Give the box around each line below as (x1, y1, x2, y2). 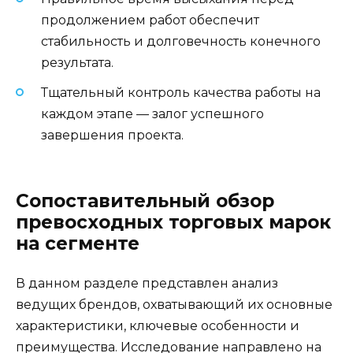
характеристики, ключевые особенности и (16, 318, 299, 334)
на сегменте (16, 232, 139, 255)
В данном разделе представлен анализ (16, 276, 278, 292)
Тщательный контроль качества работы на (41, 85, 321, 101)
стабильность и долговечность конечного (41, 34, 321, 49)
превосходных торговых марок (16, 211, 331, 234)
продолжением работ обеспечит (41, 13, 259, 28)
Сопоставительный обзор (16, 190, 274, 213)
